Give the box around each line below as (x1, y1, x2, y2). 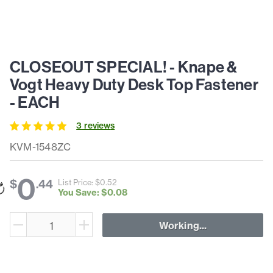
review (82, 120, 111, 132)
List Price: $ (58, 177, 101, 187)
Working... (158, 219, 207, 232)
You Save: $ (58, 186, 108, 198)
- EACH (10, 92, 60, 113)
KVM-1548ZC (10, 141, 71, 154)
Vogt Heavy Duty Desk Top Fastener (10, 74, 258, 95)
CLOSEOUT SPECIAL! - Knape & (10, 57, 238, 77)
